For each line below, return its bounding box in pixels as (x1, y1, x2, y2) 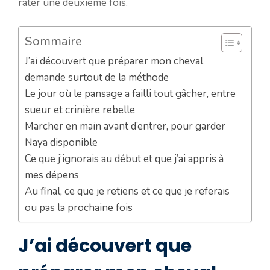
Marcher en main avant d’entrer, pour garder (25, 119, 225, 133)
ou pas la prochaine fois (25, 200, 133, 215)
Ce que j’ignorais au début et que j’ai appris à (25, 151, 224, 166)
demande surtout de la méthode (25, 70, 169, 84)
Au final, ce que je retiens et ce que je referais (25, 184, 230, 198)
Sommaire (25, 32, 82, 49)
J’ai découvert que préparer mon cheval (25, 54, 203, 68)
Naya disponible (25, 135, 98, 149)
